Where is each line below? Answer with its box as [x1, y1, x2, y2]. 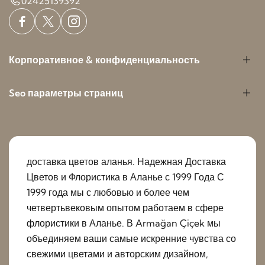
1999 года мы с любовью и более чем [27, 186, 189, 198]
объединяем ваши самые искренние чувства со [27, 232, 236, 244]
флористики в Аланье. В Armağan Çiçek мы [27, 216, 221, 229]
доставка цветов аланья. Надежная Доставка [27, 155, 226, 167]
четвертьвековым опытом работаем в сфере [27, 201, 224, 214]
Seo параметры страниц [9, 86, 123, 99]
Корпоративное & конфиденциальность [9, 53, 200, 66]
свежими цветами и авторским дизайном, [27, 247, 208, 260]
